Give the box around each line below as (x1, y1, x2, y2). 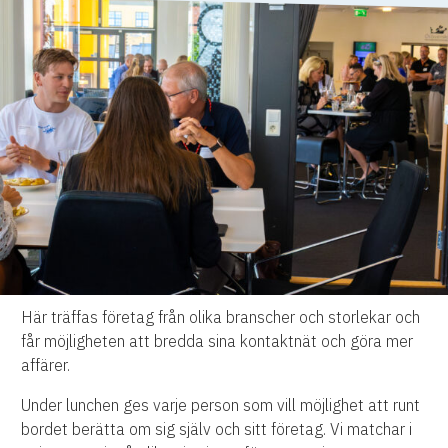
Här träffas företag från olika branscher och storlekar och (21, 307, 421, 328)
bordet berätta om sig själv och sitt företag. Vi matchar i (21, 419, 413, 440)
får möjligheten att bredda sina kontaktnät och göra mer (21, 331, 414, 352)
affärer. (21, 355, 71, 376)
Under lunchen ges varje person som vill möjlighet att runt (21, 395, 421, 416)
